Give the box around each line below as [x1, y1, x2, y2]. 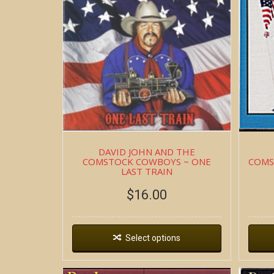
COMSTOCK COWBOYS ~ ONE [83, 155, 212, 168]
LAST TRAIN [121, 165, 173, 177]
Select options [125, 232, 181, 243]
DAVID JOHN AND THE [98, 145, 196, 158]
